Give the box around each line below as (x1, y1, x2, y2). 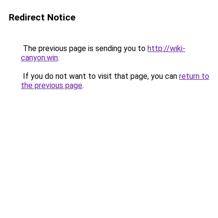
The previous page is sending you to (21, 44, 147, 53)
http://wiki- (147, 44, 185, 53)
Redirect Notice (9, 12, 75, 23)
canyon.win (21, 53, 58, 62)
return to (179, 72, 209, 81)
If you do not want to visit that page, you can (21, 72, 179, 81)
